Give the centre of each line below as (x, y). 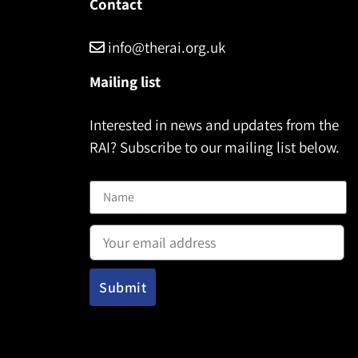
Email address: (130, 219)
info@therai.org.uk (165, 47)
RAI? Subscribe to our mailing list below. (215, 147)
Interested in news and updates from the (214, 124)
